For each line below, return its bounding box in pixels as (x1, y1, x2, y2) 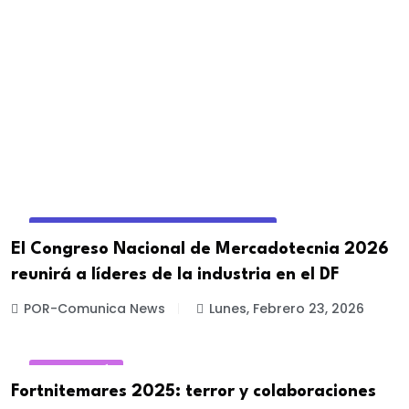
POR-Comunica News (24, 299, 165, 318)
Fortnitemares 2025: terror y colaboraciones (11, 383, 376, 401)
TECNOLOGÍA (37, 363, 116, 380)
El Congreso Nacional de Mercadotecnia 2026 (11, 240, 389, 257)
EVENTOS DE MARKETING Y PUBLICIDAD (37, 221, 269, 236)
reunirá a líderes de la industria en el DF (11, 266, 340, 283)
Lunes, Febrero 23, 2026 (209, 299, 364, 318)
